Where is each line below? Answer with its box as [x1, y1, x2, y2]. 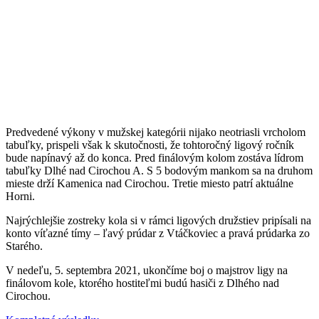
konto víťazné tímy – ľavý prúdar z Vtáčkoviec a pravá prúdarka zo [6, 226, 310, 239]
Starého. [6, 239, 43, 252]
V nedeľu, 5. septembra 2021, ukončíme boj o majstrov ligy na [6, 263, 288, 276]
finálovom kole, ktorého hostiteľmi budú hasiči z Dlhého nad [6, 276, 279, 289]
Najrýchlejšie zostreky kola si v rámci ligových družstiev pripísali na [6, 214, 311, 226]
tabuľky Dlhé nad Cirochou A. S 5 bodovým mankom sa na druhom [6, 164, 313, 177]
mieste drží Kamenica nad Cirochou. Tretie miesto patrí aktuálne [6, 177, 293, 189]
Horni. [6, 189, 35, 202]
